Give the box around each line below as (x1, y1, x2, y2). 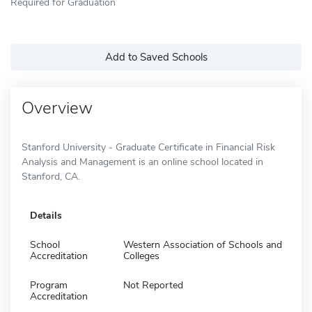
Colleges (123, 249, 159, 263)
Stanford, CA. (22, 169, 80, 183)
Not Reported (123, 278, 183, 292)
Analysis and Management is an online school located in (22, 155, 263, 169)
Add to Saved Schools (104, 49, 208, 64)
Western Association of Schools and (123, 237, 282, 251)
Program (30, 278, 68, 292)
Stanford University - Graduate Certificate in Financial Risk (22, 140, 275, 154)
